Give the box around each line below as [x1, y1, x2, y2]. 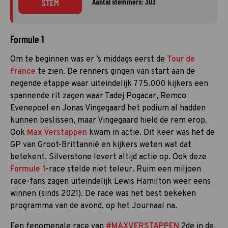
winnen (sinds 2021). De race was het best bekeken [10, 188, 196, 199]
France [10, 66, 36, 77]
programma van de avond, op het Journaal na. [10, 201, 177, 211]
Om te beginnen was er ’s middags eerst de [10, 54, 167, 65]
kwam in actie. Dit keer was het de [87, 127, 215, 138]
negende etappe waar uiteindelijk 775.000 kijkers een [10, 78, 208, 89]
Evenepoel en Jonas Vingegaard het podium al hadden [10, 103, 206, 113]
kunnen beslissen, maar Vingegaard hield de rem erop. [10, 115, 207, 126]
